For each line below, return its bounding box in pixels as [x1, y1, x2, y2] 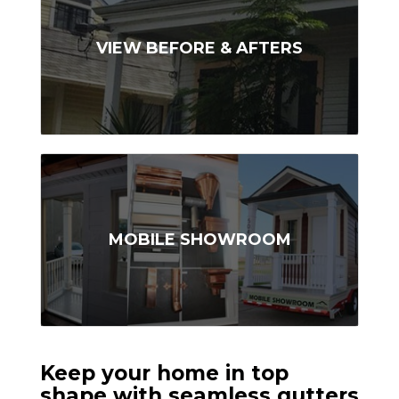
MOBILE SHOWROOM [108, 229, 291, 249]
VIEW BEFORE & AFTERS [96, 37, 303, 58]
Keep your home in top [40, 360, 289, 386]
